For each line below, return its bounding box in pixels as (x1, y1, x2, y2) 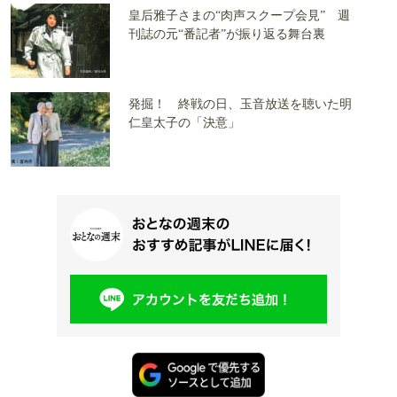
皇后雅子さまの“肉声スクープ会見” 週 (128, 9, 350, 23)
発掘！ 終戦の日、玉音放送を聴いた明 (128, 97, 352, 112)
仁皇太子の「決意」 (128, 116, 240, 130)
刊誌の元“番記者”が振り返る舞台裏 (128, 27, 325, 42)
